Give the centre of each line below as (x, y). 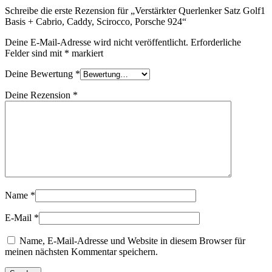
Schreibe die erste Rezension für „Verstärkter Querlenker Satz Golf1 (135, 11)
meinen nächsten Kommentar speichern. (81, 252)
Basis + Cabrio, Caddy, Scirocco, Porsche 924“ (96, 22)
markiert (86, 53)
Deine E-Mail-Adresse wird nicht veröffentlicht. (97, 42)
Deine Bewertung (40, 74)
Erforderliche (216, 42)
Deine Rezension (39, 95)
